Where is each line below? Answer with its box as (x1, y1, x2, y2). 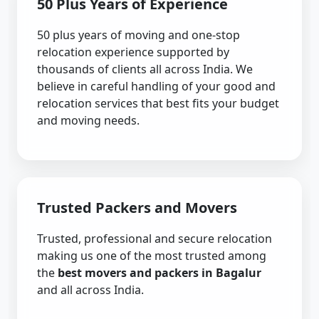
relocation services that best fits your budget (37, 95, 279, 111)
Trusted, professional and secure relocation (37, 231, 272, 246)
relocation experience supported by (37, 44, 229, 60)
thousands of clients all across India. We (37, 61, 253, 77)
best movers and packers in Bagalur (58, 265, 261, 281)
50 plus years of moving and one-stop (37, 27, 240, 43)
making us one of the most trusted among (37, 248, 266, 263)
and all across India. (37, 282, 144, 298)
